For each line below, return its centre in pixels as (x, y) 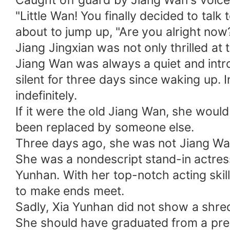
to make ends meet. (70, 191)
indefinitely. (46, 96)
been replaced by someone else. (105, 128)
